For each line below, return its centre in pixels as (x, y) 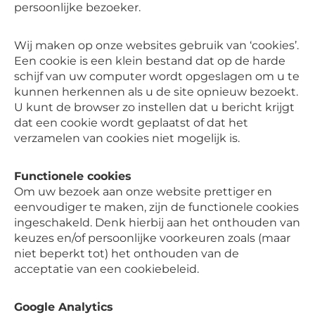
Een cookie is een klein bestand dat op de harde (150, 61)
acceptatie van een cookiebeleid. (107, 269)
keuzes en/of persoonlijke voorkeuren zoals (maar (152, 238)
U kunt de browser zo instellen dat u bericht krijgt (154, 107)
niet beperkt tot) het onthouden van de (127, 253)
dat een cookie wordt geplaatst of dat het (131, 123)
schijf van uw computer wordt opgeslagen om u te (157, 76)
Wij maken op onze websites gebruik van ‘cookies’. (156, 45)
